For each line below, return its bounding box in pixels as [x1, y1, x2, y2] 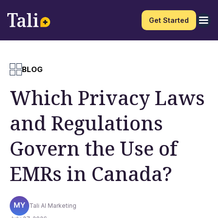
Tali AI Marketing [29, 202, 76, 209]
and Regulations [10, 109, 163, 136]
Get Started [149, 16, 189, 24]
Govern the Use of [10, 135, 177, 162]
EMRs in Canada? [10, 160, 172, 187]
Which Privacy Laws [10, 84, 205, 111]
